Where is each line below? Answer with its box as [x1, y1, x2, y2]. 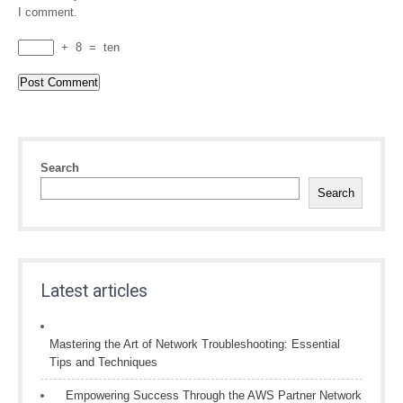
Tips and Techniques [49, 355, 157, 369]
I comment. [18, 5, 77, 19]
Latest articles [40, 281, 148, 301]
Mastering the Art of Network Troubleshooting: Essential [49, 337, 340, 351]
